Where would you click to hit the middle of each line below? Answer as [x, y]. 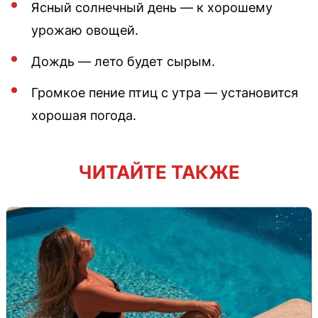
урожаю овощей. [85, 30]
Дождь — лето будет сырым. [123, 61]
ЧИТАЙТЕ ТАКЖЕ [159, 172]
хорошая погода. [84, 115]
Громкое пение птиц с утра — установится [165, 92]
